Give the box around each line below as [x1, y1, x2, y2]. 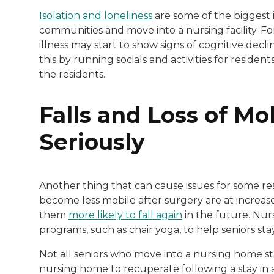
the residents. [39, 68, 105, 80]
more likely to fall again [68, 209, 182, 221]
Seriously [39, 128, 145, 155]
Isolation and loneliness [39, 9, 152, 21]
